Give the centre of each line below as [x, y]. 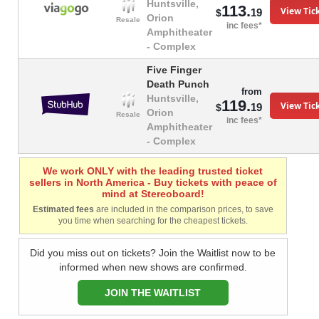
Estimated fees [63, 210]
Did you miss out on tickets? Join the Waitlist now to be [153, 253]
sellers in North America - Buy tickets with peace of [153, 183]
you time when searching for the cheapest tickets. [153, 221]
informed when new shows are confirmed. [153, 267]
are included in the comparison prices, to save [184, 210]
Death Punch [178, 85]
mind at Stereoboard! [153, 194]
